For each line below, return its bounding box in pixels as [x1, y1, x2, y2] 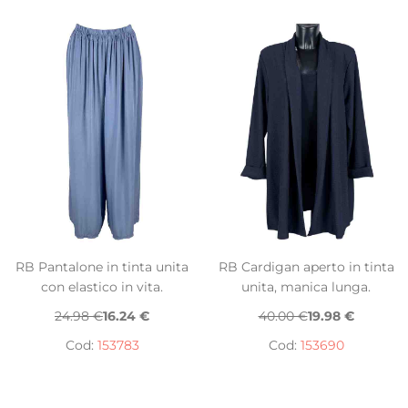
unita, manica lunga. [241, 278, 371, 295]
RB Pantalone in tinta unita [15, 258, 189, 275]
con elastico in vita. [41, 278, 163, 295]
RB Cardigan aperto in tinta [218, 258, 394, 275]
